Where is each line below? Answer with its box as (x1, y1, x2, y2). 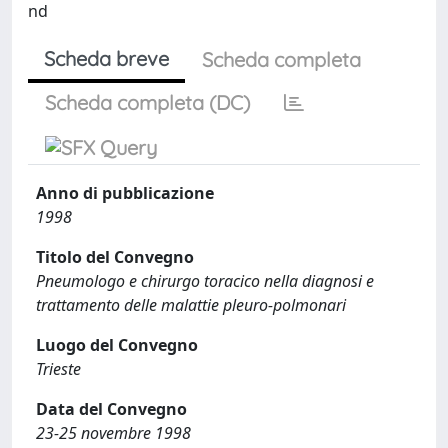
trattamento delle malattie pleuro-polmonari (36, 294, 346, 316)
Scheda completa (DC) (45, 90, 250, 115)
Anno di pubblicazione (36, 182, 214, 204)
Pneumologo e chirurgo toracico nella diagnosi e (36, 270, 374, 292)
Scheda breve (44, 46, 169, 71)
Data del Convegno (36, 398, 187, 420)
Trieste (36, 358, 81, 380)
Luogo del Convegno (36, 334, 198, 356)
